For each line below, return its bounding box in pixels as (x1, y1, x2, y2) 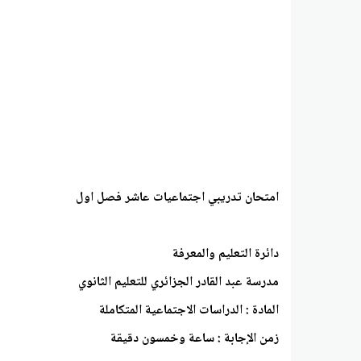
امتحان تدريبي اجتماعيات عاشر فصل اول (76, 187, 279, 210)
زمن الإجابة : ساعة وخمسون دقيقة (110, 328, 279, 351)
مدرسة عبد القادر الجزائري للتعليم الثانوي (78, 272, 279, 294)
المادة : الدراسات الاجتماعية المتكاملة (96, 300, 279, 322)
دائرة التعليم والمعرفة (169, 243, 279, 266)
